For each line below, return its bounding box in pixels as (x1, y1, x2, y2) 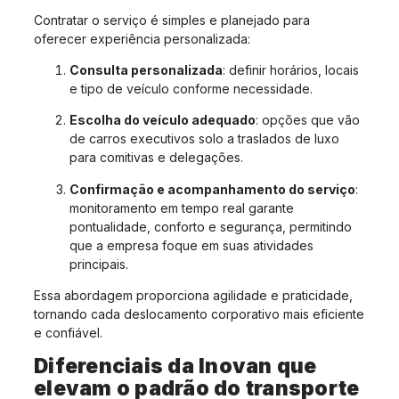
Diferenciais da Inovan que (34, 353, 317, 379)
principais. (69, 256, 128, 272)
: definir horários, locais (223, 61, 359, 77)
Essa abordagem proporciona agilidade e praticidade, (34, 288, 353, 304)
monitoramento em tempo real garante (69, 199, 294, 216)
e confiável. (34, 325, 102, 341)
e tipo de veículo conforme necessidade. (69, 80, 313, 96)
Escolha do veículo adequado (69, 112, 256, 128)
